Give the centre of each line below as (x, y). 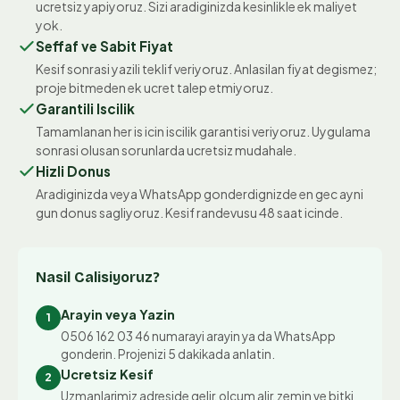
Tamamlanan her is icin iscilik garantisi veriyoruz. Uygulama (203, 131)
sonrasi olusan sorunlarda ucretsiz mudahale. (166, 150)
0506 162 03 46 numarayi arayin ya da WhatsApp (198, 336)
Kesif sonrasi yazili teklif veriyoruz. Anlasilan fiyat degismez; (206, 68)
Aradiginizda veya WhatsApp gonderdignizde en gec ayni (200, 193)
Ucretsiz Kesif (107, 374)
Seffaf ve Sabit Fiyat (104, 46)
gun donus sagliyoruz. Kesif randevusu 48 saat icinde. (189, 212)
